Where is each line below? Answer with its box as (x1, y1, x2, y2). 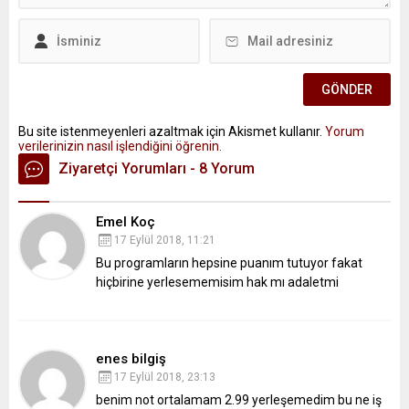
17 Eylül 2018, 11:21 (114, 234, 215, 247)
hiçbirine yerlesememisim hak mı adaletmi (96, 275, 339, 290)
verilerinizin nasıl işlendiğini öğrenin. (18, 139, 222, 154)
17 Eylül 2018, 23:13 (114, 371, 215, 384)
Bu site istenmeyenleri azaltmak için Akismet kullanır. (18, 124, 325, 140)
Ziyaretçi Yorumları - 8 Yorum (58, 160, 255, 178)
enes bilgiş (96, 351, 166, 368)
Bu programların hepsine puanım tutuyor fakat (96, 256, 362, 271)
